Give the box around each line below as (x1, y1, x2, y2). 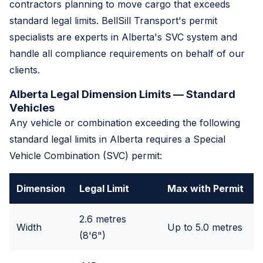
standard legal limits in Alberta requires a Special (9, 133, 225, 145)
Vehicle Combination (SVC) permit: (9, 149, 162, 161)
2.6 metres (79, 213, 126, 225)
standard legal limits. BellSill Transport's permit (9, 14, 217, 26)
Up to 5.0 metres (167, 221, 242, 233)
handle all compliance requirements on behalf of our (9, 47, 245, 59)
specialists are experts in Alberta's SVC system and (9, 31, 237, 43)
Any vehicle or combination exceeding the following (9, 116, 240, 129)
